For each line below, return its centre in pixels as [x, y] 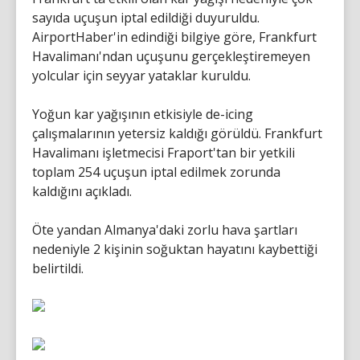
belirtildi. [58, 268]
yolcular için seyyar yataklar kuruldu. [141, 75]
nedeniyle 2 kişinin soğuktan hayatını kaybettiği [175, 249]
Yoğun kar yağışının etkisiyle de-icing [143, 114]
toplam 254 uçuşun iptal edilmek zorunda [156, 172]
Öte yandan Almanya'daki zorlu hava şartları [165, 229]
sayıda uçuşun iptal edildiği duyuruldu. [146, 17]
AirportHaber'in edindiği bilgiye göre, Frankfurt [174, 37]
